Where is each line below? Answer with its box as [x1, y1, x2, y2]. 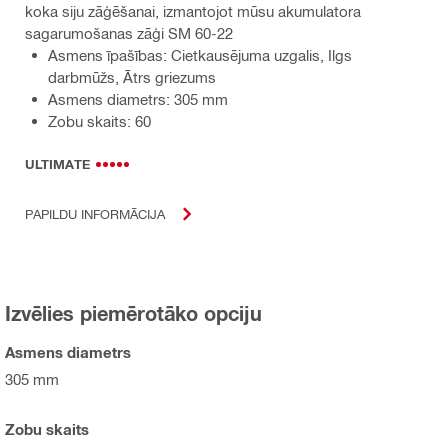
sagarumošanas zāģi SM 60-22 [25, 23, 233, 42]
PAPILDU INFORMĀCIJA [25, 206, 165, 222]
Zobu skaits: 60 [48, 111, 151, 130]
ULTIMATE [25, 155, 90, 172]
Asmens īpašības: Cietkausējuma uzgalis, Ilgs [48, 45, 352, 64]
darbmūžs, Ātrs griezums [48, 67, 216, 86]
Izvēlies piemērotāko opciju [5, 300, 262, 325]
